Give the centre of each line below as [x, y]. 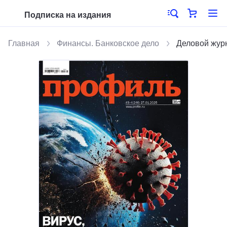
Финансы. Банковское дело [108, 43]
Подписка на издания [68, 15]
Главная [24, 43]
